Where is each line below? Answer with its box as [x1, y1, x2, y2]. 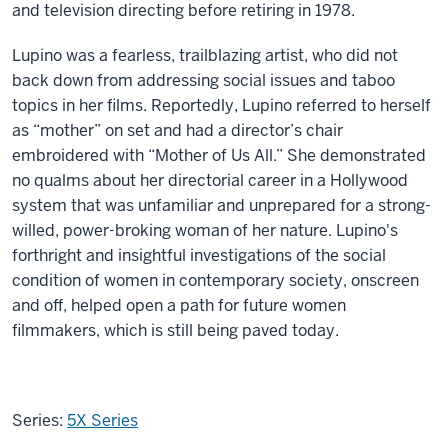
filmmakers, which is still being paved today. [12, 319, 339, 341]
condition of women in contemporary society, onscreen [12, 269, 419, 291]
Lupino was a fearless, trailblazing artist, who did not [12, 44, 398, 66]
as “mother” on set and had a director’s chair [12, 119, 343, 141]
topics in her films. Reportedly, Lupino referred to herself [12, 94, 431, 116]
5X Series [67, 409, 138, 431]
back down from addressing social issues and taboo [12, 69, 395, 91]
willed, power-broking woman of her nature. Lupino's [12, 219, 398, 241]
